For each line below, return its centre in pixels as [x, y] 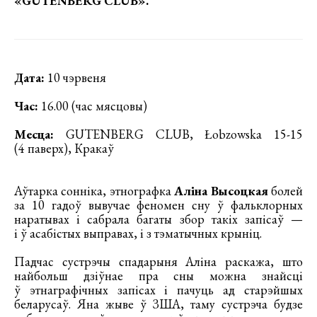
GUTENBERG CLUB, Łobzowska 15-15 [178, 134]
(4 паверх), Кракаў [64, 148]
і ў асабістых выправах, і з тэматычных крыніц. [138, 233]
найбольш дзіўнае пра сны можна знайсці [158, 275]
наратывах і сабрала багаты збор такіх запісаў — [158, 219]
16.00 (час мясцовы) [93, 105]
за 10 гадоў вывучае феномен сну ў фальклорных [158, 204]
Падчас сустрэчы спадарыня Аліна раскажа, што [158, 261]
